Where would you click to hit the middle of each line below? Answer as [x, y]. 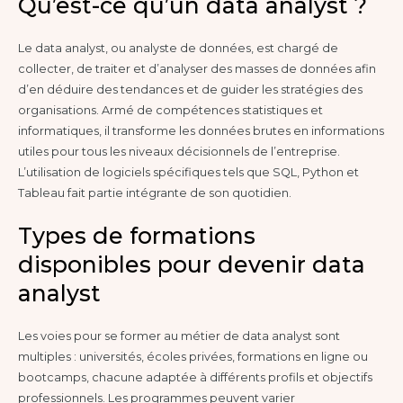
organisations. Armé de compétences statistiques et [170, 110]
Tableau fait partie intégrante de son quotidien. [155, 193]
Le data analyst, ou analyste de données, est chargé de [178, 48]
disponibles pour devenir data [192, 264]
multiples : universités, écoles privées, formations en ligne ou [193, 356]
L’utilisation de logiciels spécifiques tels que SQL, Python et [188, 172]
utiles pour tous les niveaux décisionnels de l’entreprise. [179, 151]
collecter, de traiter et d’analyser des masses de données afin [197, 68]
